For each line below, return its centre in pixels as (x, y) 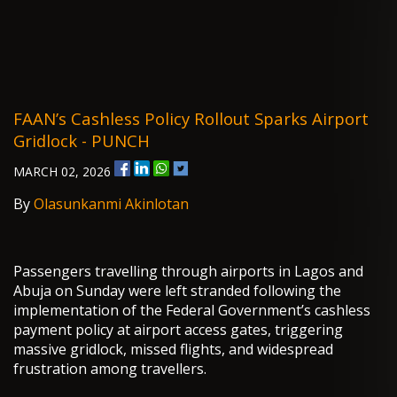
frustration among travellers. (110, 369)
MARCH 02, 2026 (64, 172)
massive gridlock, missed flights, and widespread (173, 350)
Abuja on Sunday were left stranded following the (177, 291)
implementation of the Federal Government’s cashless (192, 311)
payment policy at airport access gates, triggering (178, 330)
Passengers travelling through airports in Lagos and (188, 272)
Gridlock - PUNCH (82, 141)
